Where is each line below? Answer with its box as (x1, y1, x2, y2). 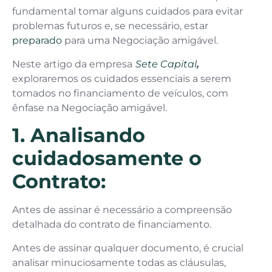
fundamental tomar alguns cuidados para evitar (12, 5, 243, 18)
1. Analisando (12, 123, 145, 148)
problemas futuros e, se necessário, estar (12, 20, 208, 32)
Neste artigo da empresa (12, 58, 132, 70)
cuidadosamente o (12, 146, 202, 171)
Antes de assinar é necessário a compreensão (12, 204, 232, 216)
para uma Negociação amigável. (62, 35, 218, 47)
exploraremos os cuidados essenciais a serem (12, 72, 231, 84)
